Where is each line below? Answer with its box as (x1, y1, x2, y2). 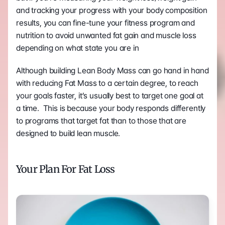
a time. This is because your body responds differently (16, 103, 206, 113)
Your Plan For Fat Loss (16, 162, 115, 175)
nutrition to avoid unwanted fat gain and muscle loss (16, 30, 196, 40)
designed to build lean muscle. (16, 128, 121, 138)
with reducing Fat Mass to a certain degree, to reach (16, 78, 198, 88)
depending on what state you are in (16, 43, 139, 53)
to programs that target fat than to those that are (16, 116, 186, 126)
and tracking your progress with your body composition (16, 5, 207, 15)
